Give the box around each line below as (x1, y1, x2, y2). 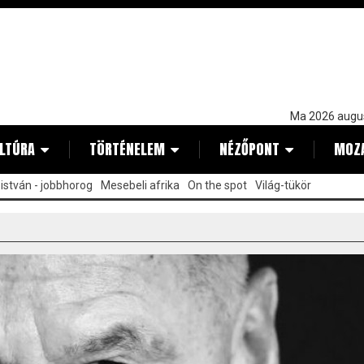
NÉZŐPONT (219, 138, 279, 160)
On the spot (188, 179, 247, 192)
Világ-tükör (255, 179, 311, 192)
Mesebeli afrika (101, 179, 180, 192)
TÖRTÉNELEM (89, 138, 165, 160)
